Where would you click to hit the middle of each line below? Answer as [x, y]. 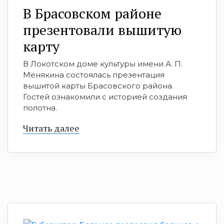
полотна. [40, 108]
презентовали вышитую [102, 30]
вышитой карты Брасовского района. [98, 86]
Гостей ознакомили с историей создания [105, 97]
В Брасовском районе [92, 13]
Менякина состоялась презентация [94, 75]
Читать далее [51, 128]
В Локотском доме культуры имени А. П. [103, 64]
